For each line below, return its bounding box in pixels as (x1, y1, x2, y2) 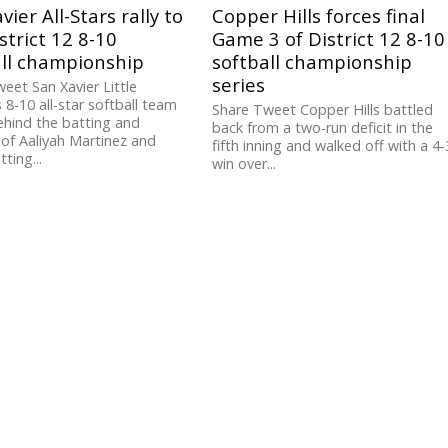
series (212, 72, 266, 98)
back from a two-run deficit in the (212, 118, 434, 138)
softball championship (212, 49, 413, 75)
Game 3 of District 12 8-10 (212, 26, 446, 52)
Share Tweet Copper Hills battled (212, 100, 434, 120)
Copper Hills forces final (212, 3, 426, 29)
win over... (212, 154, 277, 174)
